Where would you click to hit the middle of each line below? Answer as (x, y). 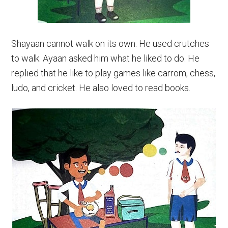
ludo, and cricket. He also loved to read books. (101, 88)
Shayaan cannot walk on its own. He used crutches (110, 44)
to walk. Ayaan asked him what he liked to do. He (106, 58)
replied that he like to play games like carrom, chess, (113, 73)
